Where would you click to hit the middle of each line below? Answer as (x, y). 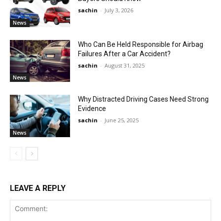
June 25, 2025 (122, 120)
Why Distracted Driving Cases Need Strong (144, 99)
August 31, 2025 (125, 65)
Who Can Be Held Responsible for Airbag (141, 44)
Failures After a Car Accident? (125, 54)
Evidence (92, 109)
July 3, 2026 (119, 10)
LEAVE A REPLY (38, 188)
